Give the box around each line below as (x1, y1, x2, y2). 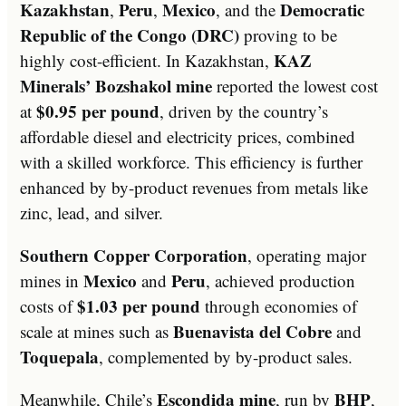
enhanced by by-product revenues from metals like (20, 175, 368, 198)
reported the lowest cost (212, 73, 378, 97)
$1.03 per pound (77, 293, 200, 318)
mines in (20, 268, 83, 292)
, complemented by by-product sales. (99, 344, 353, 368)
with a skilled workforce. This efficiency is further (20, 150, 362, 173)
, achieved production (206, 268, 355, 292)
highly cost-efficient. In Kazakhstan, (20, 48, 274, 72)
